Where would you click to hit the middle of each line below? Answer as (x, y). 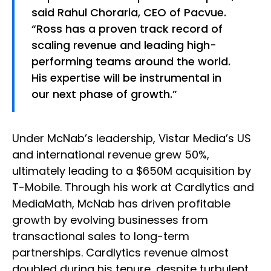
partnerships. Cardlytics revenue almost (120, 253)
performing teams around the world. (131, 62)
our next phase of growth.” (104, 94)
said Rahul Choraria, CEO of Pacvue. (129, 13)
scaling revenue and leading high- (124, 45)
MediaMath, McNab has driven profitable (121, 204)
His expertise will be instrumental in (126, 78)
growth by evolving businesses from (110, 220)
